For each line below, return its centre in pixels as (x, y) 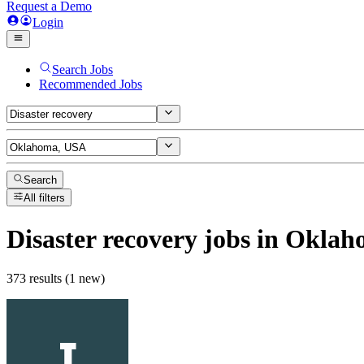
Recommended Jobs (91, 84)
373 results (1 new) (56, 279)
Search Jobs (82, 69)
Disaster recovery (102, 238)
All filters (45, 198)
